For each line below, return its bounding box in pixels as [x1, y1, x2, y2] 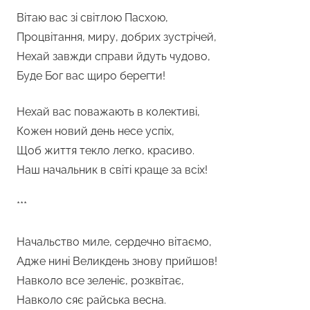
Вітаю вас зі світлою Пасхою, [17, 10, 168, 24]
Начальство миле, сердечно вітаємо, [17, 235, 212, 248]
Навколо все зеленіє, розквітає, [17, 273, 184, 287]
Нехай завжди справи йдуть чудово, [17, 49, 210, 63]
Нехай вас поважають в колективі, [17, 104, 200, 118]
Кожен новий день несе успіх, [17, 124, 174, 138]
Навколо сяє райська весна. [17, 293, 166, 307]
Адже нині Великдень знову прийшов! [17, 254, 217, 268]
